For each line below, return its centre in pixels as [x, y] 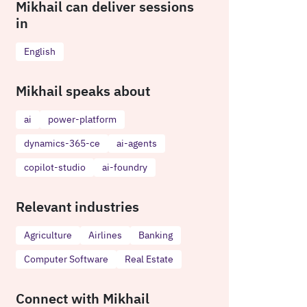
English [40, 51]
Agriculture [48, 235]
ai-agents [137, 143]
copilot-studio [55, 167]
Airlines [105, 235]
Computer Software [66, 259]
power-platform [82, 119]
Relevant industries [77, 206]
